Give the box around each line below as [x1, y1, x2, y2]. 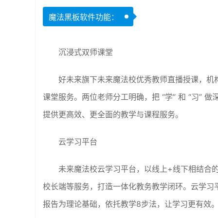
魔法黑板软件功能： [49, 12, 119, 22]
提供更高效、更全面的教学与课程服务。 [43, 109, 183, 119]
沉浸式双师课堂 [58, 47, 113, 57]
